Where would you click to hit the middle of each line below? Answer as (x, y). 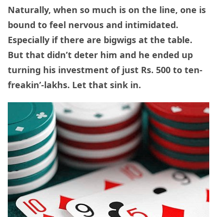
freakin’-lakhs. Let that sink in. (76, 85)
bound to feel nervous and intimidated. (93, 25)
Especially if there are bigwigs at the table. (100, 40)
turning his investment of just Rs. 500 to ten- (105, 70)
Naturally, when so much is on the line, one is (107, 10)
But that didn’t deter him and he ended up (100, 55)
